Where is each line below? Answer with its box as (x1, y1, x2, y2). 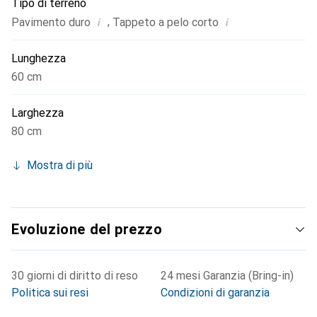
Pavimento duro (11, 16, 91, 29)
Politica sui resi (11, 286, 88, 299)
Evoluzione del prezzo (11, 221, 163, 238)
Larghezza (11, 106, 64, 120)
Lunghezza (11, 52, 66, 65)
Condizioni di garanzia (161, 286, 270, 299)
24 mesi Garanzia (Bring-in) (161, 269, 294, 282)
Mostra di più (27, 158, 93, 172)
